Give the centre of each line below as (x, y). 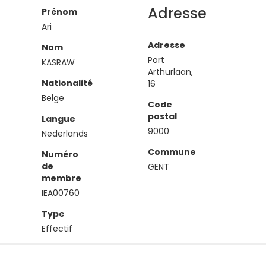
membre (61, 178)
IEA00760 (61, 193)
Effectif (57, 229)
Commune (172, 152)
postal (162, 116)
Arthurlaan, (170, 72)
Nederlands (65, 134)
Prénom (59, 12)
